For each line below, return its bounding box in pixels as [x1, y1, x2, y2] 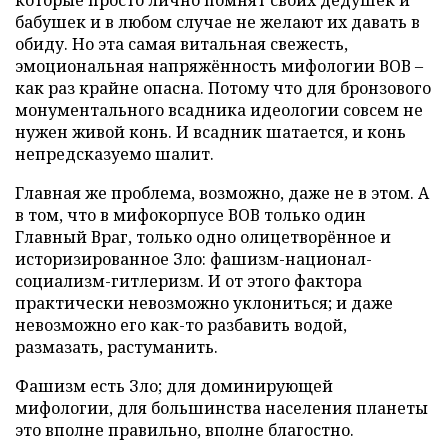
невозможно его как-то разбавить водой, [15, 314, 347, 336]
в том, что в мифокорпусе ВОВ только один [15, 204, 366, 226]
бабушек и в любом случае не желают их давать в [15, 11, 420, 33]
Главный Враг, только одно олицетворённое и [15, 226, 391, 248]
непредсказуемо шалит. [15, 143, 214, 165]
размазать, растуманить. [15, 336, 218, 358]
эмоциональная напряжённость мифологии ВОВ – [15, 55, 423, 77]
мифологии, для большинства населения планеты [15, 397, 428, 419]
